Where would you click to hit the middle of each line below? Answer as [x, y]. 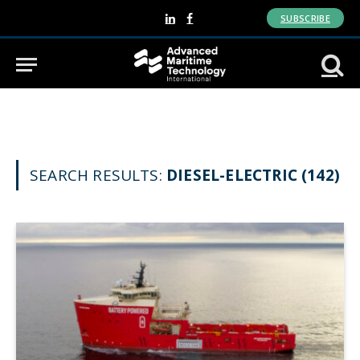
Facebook [213, 25]
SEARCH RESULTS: [98, 175]
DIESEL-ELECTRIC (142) [254, 175]
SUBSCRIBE [305, 18]
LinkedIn [191, 25]
